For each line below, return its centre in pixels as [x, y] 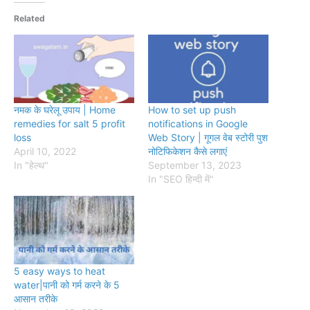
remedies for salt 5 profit [70, 124]
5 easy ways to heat [60, 271]
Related [29, 18]
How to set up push [192, 110]
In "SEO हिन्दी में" [181, 179]
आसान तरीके [36, 299]
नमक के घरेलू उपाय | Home [65, 110]
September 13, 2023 [195, 165]
